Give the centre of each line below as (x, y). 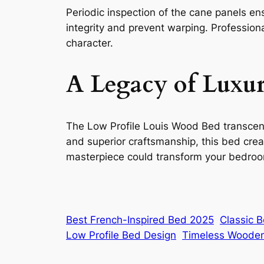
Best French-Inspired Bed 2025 (140, 220)
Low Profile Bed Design (121, 235)
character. (90, 43)
